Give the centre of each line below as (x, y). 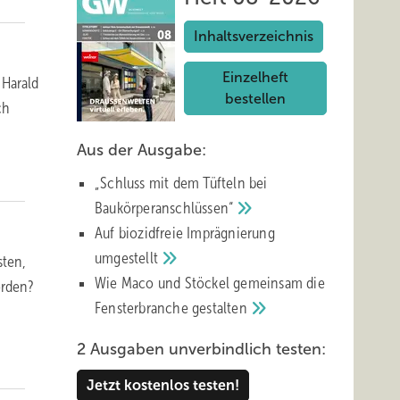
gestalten (221, 308)
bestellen (255, 99)
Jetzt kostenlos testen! (163, 385)
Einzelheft (255, 77)
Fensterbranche (143, 308)
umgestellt (129, 258)
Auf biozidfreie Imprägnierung (185, 233)
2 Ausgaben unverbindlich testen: (201, 349)
